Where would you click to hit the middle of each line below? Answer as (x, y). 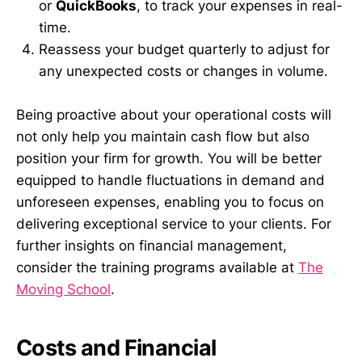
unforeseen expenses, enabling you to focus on (170, 202)
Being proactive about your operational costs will (174, 114)
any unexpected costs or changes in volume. (183, 71)
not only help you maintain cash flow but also (163, 136)
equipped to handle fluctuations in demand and (170, 180)
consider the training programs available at (157, 267)
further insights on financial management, (152, 245)
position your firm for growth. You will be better (169, 158)
